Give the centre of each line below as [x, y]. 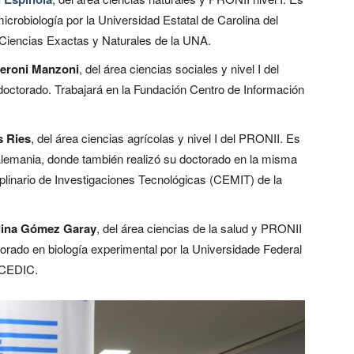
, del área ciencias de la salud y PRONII [199, 228]
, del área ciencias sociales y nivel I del [179, 68]
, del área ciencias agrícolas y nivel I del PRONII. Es [166, 137]
